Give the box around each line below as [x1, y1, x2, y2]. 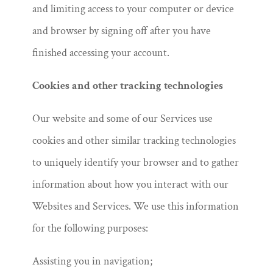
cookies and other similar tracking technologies [32, 133, 236, 147]
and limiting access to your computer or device [32, 2, 234, 16]
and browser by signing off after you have [32, 24, 211, 38]
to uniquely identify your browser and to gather [32, 155, 239, 169]
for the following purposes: [32, 221, 148, 235]
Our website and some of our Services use [32, 112, 213, 126]
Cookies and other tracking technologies [32, 79, 223, 93]
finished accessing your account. [32, 46, 169, 60]
